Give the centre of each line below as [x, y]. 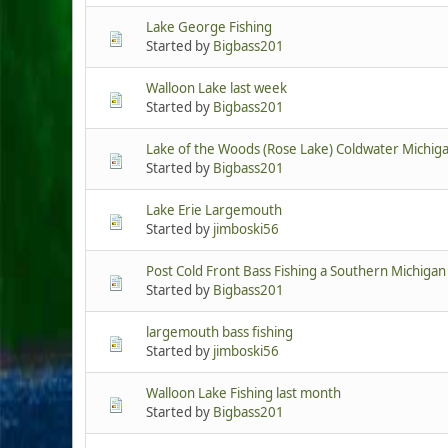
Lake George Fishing [209, 27]
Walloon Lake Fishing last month [243, 393]
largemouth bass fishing [219, 332]
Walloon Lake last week [216, 88]
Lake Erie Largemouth [214, 210]
